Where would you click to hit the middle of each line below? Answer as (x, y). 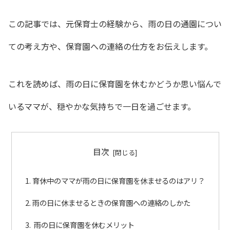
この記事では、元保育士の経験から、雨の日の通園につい (115, 23)
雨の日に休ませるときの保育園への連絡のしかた (111, 202)
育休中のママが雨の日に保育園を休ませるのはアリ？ (118, 180)
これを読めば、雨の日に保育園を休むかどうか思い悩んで (115, 83)
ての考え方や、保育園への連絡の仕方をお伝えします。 (110, 46)
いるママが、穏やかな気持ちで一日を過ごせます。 (102, 106)
